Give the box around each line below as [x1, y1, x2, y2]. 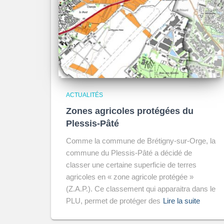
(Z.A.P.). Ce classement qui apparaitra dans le [66, 184, 215, 193]
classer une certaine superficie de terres [66, 160, 196, 169]
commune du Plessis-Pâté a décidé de [66, 148, 192, 157]
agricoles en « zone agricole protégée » [66, 172, 193, 181]
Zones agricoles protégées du [66, 106, 193, 116]
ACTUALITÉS [66, 91, 103, 98]
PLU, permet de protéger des [66, 196, 160, 205]
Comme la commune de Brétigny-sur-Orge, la [66, 136, 215, 145]
